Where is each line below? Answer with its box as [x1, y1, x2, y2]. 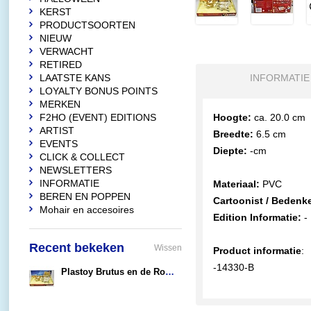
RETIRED [40, 59, 82, 70]
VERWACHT [40, 46, 94, 57]
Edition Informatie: [213, 212, 301, 223]
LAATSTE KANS [40, 72, 110, 83]
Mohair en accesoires [40, 204, 134, 215]
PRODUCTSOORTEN [40, 19, 135, 31]
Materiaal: [213, 178, 260, 190]
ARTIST [40, 125, 74, 136]
